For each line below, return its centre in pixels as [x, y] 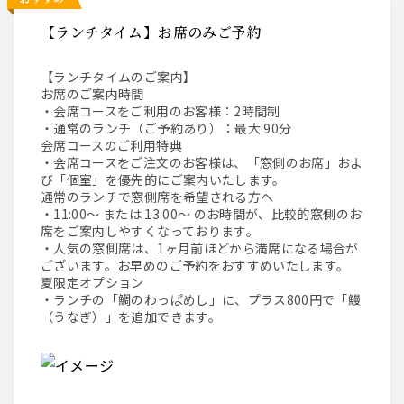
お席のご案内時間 [92, 94]
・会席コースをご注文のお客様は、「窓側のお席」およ [202, 162]
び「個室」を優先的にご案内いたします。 [163, 179]
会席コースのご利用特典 [111, 145]
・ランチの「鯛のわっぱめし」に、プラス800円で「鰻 [201, 299]
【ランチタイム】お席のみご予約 [166, 32]
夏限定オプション [92, 282]
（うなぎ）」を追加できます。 [131, 317]
